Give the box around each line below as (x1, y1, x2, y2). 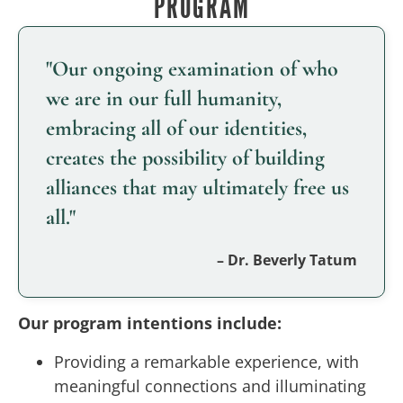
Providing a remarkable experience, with (54, 350, 359, 372)
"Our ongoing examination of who (46, 55, 338, 82)
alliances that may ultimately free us (46, 174, 349, 201)
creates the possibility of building (46, 144, 325, 171)
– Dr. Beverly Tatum (217, 249, 357, 270)
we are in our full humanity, (46, 85, 282, 112)
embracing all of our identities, (46, 114, 307, 141)
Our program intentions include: (18, 311, 282, 334)
